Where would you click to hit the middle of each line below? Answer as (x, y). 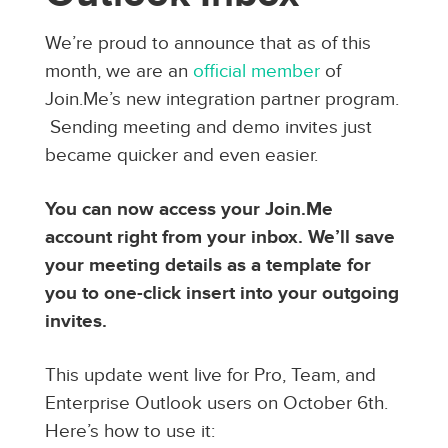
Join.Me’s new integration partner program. (221, 100)
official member (256, 72)
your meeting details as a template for (207, 266)
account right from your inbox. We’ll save (219, 238)
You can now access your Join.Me (188, 210)
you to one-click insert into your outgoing (221, 294)
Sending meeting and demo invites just (210, 128)
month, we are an (118, 72)
